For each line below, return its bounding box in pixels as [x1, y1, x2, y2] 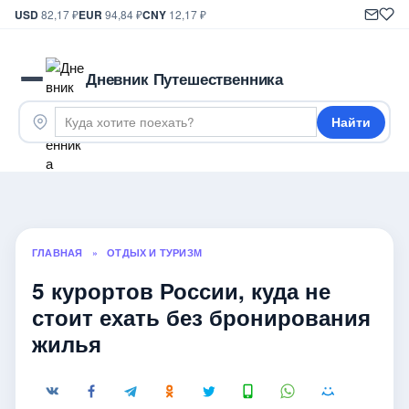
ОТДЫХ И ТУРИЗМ [107, 246, 203, 259]
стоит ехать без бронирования [32, 300, 371, 332]
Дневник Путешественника [86, 68, 284, 89]
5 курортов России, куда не [32, 274, 330, 306]
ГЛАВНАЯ [32, 246, 83, 259]
